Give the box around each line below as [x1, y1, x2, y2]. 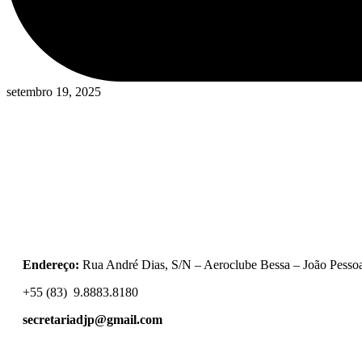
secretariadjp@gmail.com [23, 313, 162, 327]
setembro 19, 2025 [6, 85, 101, 99]
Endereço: [23, 258, 82, 272]
